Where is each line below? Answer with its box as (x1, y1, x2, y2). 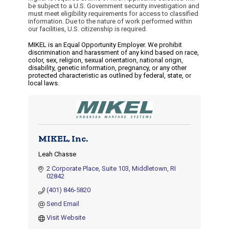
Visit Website (47, 214, 86, 221)
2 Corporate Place (47, 165, 99, 172)
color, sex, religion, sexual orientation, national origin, (28, 56, 183, 64)
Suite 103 (102, 165, 129, 172)
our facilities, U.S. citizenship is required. (28, 25, 147, 33)
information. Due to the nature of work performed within (28, 17, 192, 25)
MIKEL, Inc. (38, 133, 88, 144)
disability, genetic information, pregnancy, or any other (28, 64, 187, 72)
